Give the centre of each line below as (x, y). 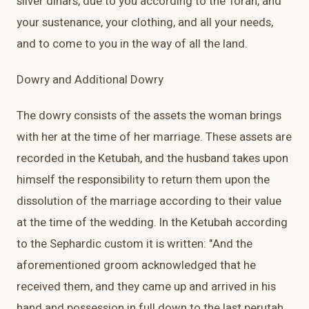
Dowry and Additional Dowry (90, 80)
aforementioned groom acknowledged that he (136, 266)
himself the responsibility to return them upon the (143, 180)
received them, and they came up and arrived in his (146, 287)
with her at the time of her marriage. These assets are (154, 137)
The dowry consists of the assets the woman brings (149, 116)
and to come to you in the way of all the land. (132, 44)
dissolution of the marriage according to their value (149, 201)
